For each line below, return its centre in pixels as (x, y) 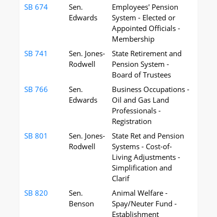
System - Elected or (144, 17)
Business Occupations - (151, 89)
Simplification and (142, 168)
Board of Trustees (141, 75)
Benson (81, 203)
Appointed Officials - (146, 28)
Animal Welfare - (140, 193)
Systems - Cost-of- (142, 146)
